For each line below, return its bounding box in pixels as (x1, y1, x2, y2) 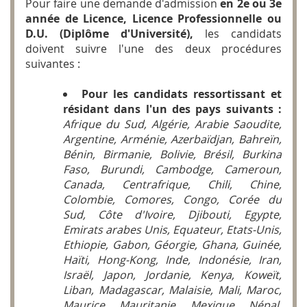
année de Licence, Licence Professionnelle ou (25, 11, 282, 27)
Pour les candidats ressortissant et (82, 86, 282, 102)
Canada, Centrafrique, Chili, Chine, (63, 177, 282, 193)
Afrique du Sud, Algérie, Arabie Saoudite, (63, 116, 282, 132)
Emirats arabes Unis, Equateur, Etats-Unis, (63, 222, 282, 238)
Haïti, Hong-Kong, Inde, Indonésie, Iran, (63, 252, 282, 268)
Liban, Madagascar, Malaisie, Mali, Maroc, (63, 282, 282, 298)
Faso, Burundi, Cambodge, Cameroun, (63, 162, 282, 177)
